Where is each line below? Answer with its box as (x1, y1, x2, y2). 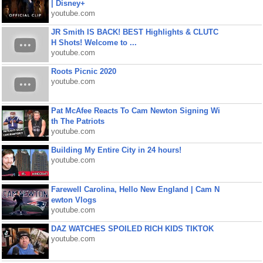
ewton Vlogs (50, 195, 96, 204)
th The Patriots (50, 117, 104, 126)
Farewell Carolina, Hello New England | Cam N (50, 185, 220, 194)
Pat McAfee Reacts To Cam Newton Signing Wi (50, 106, 220, 115)
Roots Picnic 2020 (50, 67, 116, 76)
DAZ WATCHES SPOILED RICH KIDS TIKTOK (50, 224, 214, 233)
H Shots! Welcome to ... (50, 38, 137, 47)
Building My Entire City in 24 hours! (50, 146, 181, 154)
